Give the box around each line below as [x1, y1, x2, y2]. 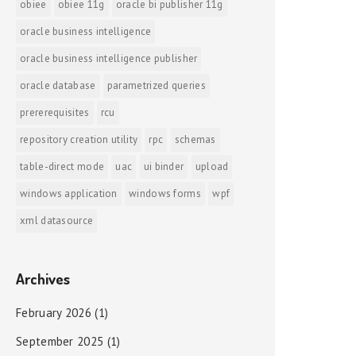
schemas [174, 133, 216, 146]
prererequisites [20, 106, 90, 119]
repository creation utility [20, 133, 138, 146]
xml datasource [20, 214, 94, 227]
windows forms [129, 187, 201, 200]
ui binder [143, 160, 184, 173]
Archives [16, 269, 70, 288]
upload [195, 160, 229, 173]
